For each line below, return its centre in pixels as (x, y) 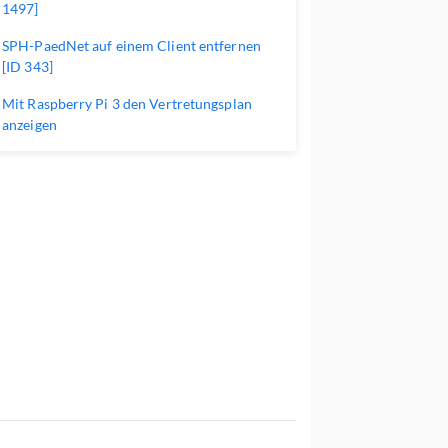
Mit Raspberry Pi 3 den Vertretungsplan (127, 103)
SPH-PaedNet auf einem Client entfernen (131, 45)
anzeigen (29, 124)
